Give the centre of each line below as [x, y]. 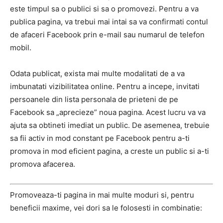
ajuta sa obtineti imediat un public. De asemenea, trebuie [110, 125]
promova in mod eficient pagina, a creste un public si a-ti [110, 151]
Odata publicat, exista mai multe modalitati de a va [97, 73]
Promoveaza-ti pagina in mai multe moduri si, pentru [102, 195]
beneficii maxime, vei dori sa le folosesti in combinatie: [106, 208]
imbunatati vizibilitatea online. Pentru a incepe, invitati [105, 86]
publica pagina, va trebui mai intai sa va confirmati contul [109, 22]
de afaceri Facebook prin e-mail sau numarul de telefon [107, 35]
